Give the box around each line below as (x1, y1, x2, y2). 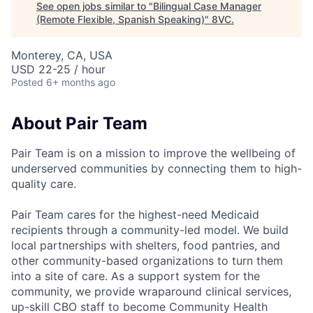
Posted (11, 76, 43, 88)
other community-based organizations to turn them (11, 253, 283, 268)
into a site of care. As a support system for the (11, 268, 260, 283)
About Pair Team (11, 113, 147, 133)
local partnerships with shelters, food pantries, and (11, 238, 280, 252)
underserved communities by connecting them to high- (11, 161, 302, 175)
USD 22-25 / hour (11, 62, 105, 76)
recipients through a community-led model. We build (11, 222, 289, 237)
